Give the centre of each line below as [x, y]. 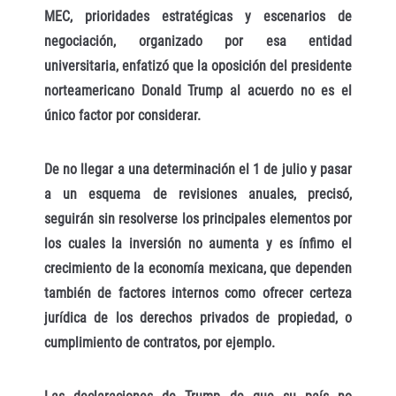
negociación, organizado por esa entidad [198, 42]
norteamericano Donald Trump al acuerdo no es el [198, 91]
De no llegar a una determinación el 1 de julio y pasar [198, 170]
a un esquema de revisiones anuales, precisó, [198, 194]
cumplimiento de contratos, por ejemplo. [160, 343]
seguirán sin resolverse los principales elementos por [198, 219]
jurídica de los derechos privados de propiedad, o [198, 318]
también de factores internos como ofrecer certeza [198, 293]
